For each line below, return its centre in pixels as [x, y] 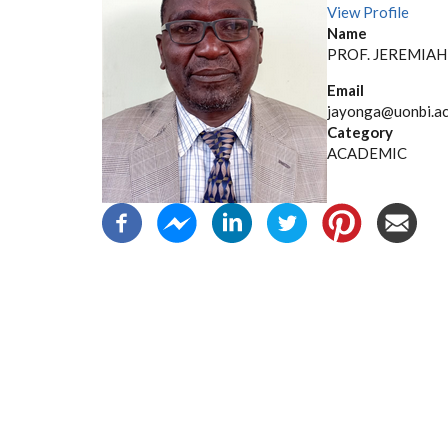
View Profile [368, 12]
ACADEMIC [367, 153]
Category [360, 132]
